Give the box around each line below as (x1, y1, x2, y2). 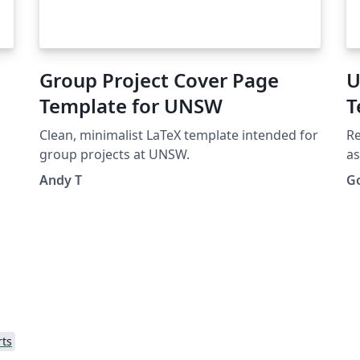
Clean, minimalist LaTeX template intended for (39, 125, 318, 144)
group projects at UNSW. (39, 145, 190, 163)
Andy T (39, 170, 82, 189)
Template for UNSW (39, 92, 223, 119)
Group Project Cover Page (39, 66, 279, 93)
